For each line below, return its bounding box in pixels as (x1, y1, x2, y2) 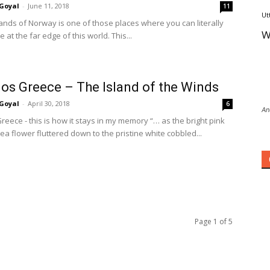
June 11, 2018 (28, 1, 69, 10)
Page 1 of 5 (195, 216, 233, 227)
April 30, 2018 (28, 99, 70, 108)
